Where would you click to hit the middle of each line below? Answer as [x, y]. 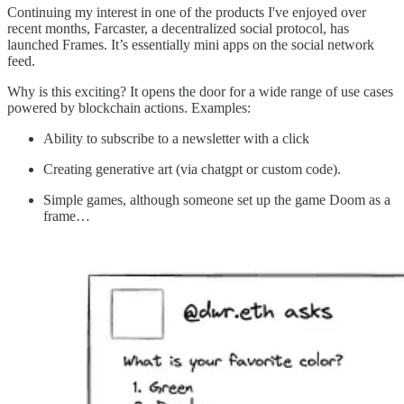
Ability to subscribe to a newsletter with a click [176, 138]
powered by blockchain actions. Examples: [129, 107]
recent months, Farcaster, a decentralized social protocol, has [178, 28]
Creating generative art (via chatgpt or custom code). [192, 169]
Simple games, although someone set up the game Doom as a [217, 199]
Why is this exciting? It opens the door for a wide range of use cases [200, 91]
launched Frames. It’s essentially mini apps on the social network [191, 44]
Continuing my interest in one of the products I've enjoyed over [187, 12]
